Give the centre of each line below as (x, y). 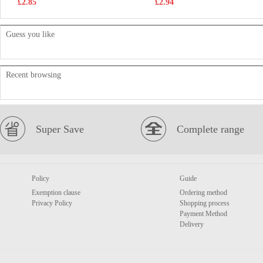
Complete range (210, 129)
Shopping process (205, 203)
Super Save (60, 129)
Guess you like (30, 34)
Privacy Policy (52, 203)
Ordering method (203, 193)
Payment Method (203, 214)
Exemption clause (56, 193)
